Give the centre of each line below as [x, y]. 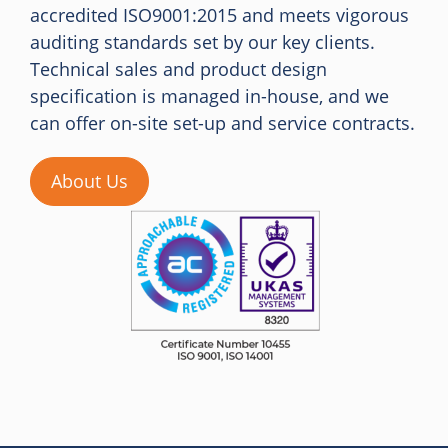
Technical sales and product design [178, 69]
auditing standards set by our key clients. [202, 42]
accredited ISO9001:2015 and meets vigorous [219, 15]
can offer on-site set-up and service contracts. [222, 123]
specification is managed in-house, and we [209, 96]
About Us [89, 181]
